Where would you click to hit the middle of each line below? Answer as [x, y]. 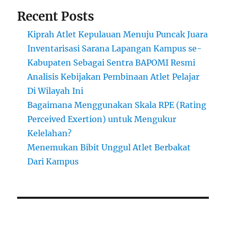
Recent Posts [56, 17]
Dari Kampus [53, 162]
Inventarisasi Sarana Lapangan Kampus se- [115, 49]
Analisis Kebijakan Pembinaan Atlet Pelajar [114, 77]
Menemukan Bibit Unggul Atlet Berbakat [109, 148]
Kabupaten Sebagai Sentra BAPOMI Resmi [111, 63]
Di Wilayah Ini [55, 91]
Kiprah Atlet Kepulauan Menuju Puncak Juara [118, 35]
